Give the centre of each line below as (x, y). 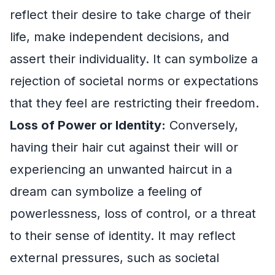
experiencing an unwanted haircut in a (121, 169)
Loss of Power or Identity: (88, 125)
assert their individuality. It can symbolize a (134, 59)
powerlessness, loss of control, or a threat (133, 213)
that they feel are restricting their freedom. (134, 103)
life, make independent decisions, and (119, 37)
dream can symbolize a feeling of (106, 191)
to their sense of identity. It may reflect (123, 235)
